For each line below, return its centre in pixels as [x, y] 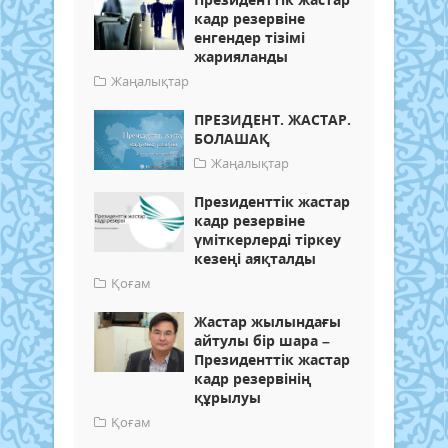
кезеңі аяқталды [255, 259]
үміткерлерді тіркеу [267, 240]
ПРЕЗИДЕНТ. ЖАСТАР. [272, 120]
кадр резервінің [252, 379]
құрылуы [227, 398]
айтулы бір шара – [262, 341]
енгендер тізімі [249, 38]
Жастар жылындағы [267, 322]
